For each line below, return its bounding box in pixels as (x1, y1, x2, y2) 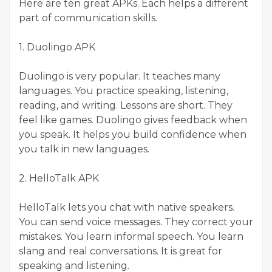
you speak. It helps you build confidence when (19, 129, 246, 141)
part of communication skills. (19, 12, 157, 24)
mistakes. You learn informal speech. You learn (19, 231, 243, 243)
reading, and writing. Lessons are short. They (19, 100, 233, 112)
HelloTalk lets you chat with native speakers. (19, 202, 234, 214)
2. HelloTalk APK (19, 172, 99, 185)
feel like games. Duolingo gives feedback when (19, 114, 247, 126)
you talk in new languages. (19, 143, 149, 155)
